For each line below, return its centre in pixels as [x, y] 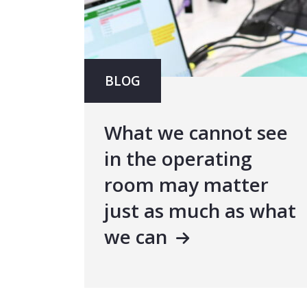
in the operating [179, 159]
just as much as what [200, 211]
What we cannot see [196, 133]
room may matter [187, 185]
